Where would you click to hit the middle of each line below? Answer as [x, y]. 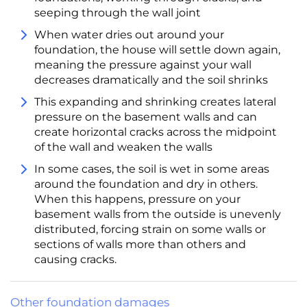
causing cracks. [75, 260]
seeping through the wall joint [118, 13]
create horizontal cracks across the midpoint [156, 132]
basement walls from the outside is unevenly [158, 214]
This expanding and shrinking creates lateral [155, 102]
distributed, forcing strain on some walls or [150, 230]
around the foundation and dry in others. [146, 184]
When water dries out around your [129, 35]
